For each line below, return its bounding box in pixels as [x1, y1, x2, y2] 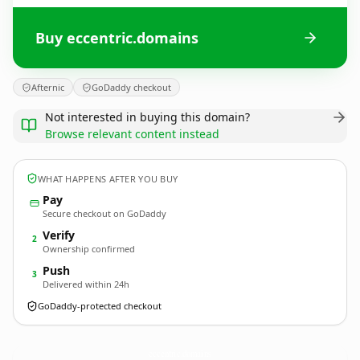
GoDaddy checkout [92, 81, 171, 93]
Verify [43, 227, 75, 243]
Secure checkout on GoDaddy [43, 207, 166, 219]
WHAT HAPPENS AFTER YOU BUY [38, 172, 178, 185]
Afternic [31, 81, 64, 93]
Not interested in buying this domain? [45, 109, 250, 125]
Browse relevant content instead [45, 126, 219, 141]
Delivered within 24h [43, 278, 129, 290]
